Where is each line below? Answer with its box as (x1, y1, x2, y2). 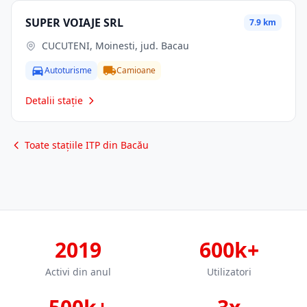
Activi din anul (45, 265, 111, 278)
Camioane (116, 64, 156, 76)
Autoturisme (45, 64, 92, 76)
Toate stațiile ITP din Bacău (25, 138, 149, 151)
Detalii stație (25, 94, 83, 107)
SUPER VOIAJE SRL (25, 15, 123, 30)
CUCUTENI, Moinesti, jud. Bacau (42, 39, 189, 52)
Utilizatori (206, 265, 251, 278)
